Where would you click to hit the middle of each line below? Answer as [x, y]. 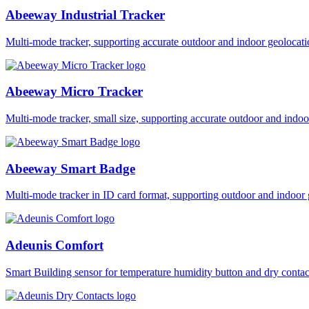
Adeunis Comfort [54, 246]
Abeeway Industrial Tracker [85, 14]
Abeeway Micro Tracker [74, 92]
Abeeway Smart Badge [70, 168]
